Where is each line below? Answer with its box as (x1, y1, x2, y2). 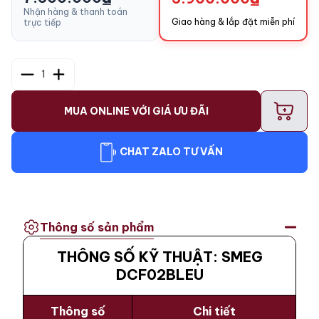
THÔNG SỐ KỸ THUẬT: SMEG (56, 247, 263, 266)
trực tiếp (23, 16, 61, 28)
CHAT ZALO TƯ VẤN (119, 145, 223, 159)
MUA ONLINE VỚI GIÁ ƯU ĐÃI (63, 104, 209, 117)
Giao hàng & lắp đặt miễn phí (172, 16, 295, 27)
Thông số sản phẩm (40, 219, 154, 234)
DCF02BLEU (115, 265, 204, 283)
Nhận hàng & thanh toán (23, 6, 127, 17)
